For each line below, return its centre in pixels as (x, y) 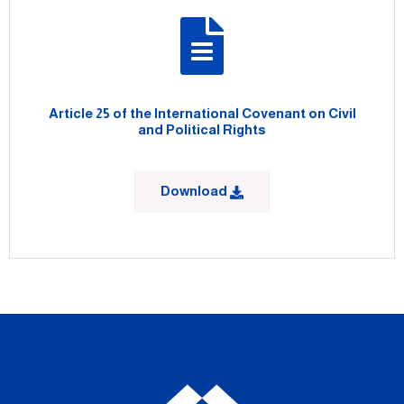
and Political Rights (202, 130)
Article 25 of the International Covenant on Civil (202, 114)
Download (195, 191)
